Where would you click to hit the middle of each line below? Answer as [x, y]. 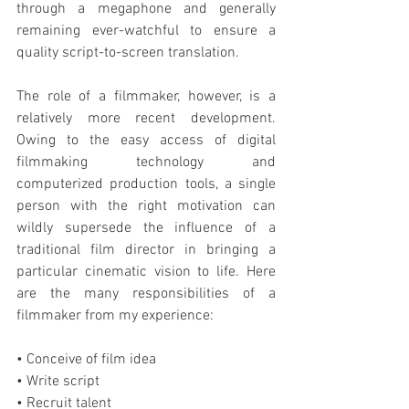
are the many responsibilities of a [146, 294]
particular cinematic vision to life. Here [146, 272]
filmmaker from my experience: [115, 316]
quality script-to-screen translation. [128, 53]
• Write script [58, 382]
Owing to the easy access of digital [146, 141]
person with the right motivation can [146, 206]
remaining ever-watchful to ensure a [146, 31]
